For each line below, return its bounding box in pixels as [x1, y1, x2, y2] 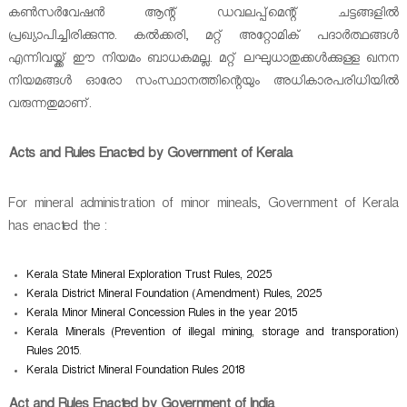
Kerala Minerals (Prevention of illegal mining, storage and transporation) [25, 325, 400, 342]
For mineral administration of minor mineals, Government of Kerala [7, 195, 400, 215]
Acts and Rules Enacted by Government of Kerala [7, 145, 293, 165]
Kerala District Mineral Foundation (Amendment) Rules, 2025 [25, 287, 322, 303]
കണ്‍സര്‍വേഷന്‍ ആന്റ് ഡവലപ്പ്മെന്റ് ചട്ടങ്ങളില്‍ [7, 5, 400, 25]
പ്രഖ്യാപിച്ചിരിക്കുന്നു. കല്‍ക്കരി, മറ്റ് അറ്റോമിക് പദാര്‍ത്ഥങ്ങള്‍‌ [7, 27, 400, 47]
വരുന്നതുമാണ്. [7, 95, 92, 115]
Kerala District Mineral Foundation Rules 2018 [25, 363, 244, 380]
